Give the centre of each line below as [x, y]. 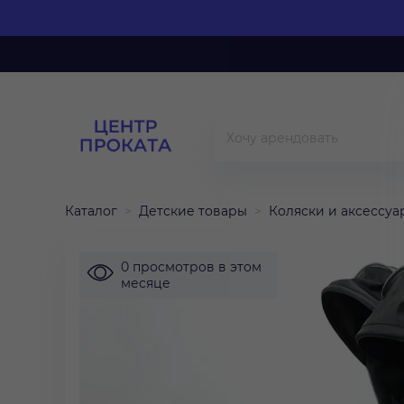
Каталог [91, 211]
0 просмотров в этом [191, 267]
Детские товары [193, 211]
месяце [146, 283]
